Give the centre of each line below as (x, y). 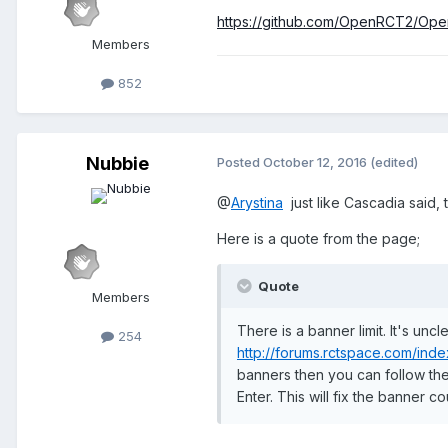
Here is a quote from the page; (318, 239)
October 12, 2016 (315, 162)
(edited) (394, 162)
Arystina (257, 203)
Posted (240, 162)
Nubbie (117, 164)
